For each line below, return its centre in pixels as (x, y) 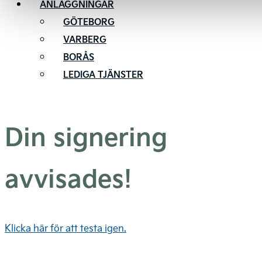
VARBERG (85, 39)
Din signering (86, 136)
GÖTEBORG (89, 22)
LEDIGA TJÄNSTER (103, 75)
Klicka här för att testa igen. (65, 227)
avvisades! (68, 178)
